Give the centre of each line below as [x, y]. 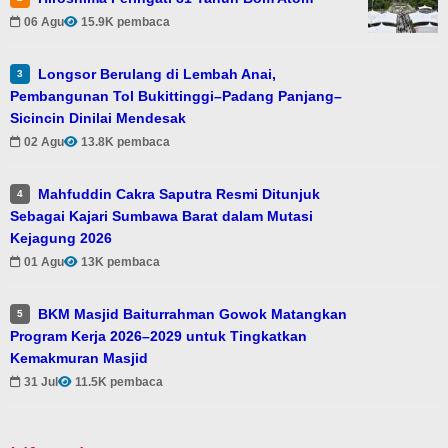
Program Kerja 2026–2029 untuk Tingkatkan [158, 335]
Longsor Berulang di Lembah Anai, [157, 73]
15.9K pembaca [125, 22]
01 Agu [44, 262]
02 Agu [44, 142]
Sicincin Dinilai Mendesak [98, 117]
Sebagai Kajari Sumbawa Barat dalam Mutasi [161, 215]
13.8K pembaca [125, 142]
